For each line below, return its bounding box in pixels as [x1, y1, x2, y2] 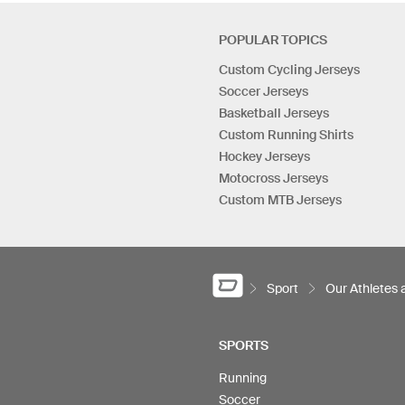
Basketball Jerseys [219, 106, 329, 120]
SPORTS [219, 337, 268, 353]
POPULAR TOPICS [219, 33, 327, 47]
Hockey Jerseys [219, 149, 310, 164]
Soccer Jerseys [219, 84, 308, 99]
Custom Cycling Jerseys [219, 62, 360, 77]
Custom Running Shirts [219, 127, 353, 142]
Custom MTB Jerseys [219, 193, 342, 207]
